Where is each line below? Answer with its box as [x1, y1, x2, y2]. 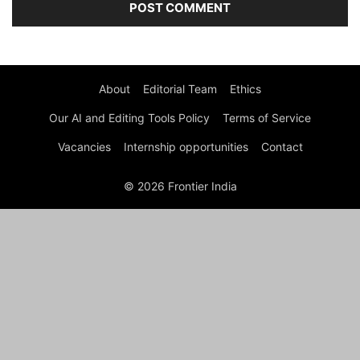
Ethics [230, 82, 261, 96]
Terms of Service [223, 111, 311, 125]
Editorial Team [143, 82, 217, 96]
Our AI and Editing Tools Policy [49, 111, 210, 125]
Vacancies [57, 140, 111, 154]
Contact [260, 140, 303, 154]
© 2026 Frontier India [123, 179, 237, 194]
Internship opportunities [123, 140, 248, 154]
